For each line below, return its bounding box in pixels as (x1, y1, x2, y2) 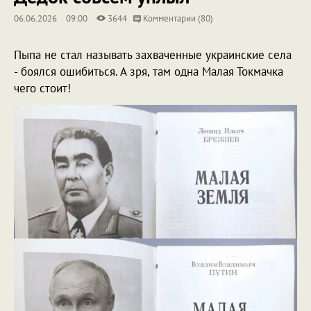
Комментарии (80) (141, 12, 213, 24)
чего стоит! (14, 81, 71, 96)
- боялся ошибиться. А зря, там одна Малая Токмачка (14, 64, 283, 79)
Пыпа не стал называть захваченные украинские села (14, 47, 292, 62)
